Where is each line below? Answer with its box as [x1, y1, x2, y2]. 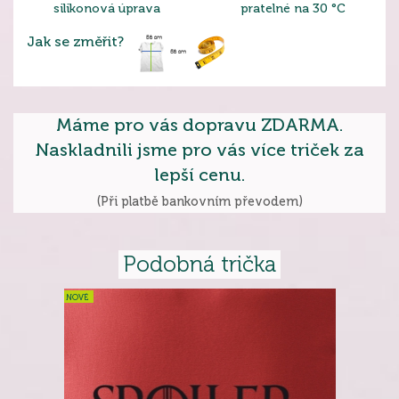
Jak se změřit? [27, 34, 124, 50]
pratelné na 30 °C [240, 2, 346, 15]
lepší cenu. [154, 165, 245, 185]
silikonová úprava [53, 2, 160, 15]
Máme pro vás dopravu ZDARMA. [56, 115, 343, 135]
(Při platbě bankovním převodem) [96, 195, 303, 208]
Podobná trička [123, 252, 276, 277]
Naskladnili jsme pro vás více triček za [35, 140, 364, 160]
